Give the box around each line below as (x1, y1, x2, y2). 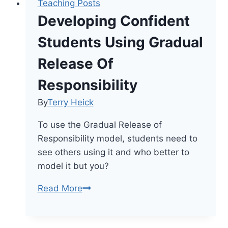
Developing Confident (37, 12, 190, 30)
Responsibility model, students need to (37, 133, 197, 144)
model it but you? (37, 160, 109, 171)
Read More (37, 183, 82, 193)
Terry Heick (47, 97, 94, 107)
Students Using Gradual (37, 33, 203, 51)
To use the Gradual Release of (37, 119, 162, 130)
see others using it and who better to (37, 147, 189, 157)
